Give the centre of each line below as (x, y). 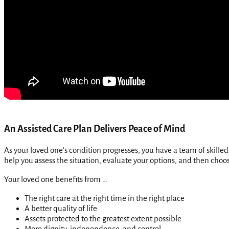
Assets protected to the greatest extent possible (103, 218)
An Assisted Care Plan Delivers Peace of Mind (95, 129)
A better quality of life (61, 208)
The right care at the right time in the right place (105, 198)
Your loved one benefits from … (56, 179)
